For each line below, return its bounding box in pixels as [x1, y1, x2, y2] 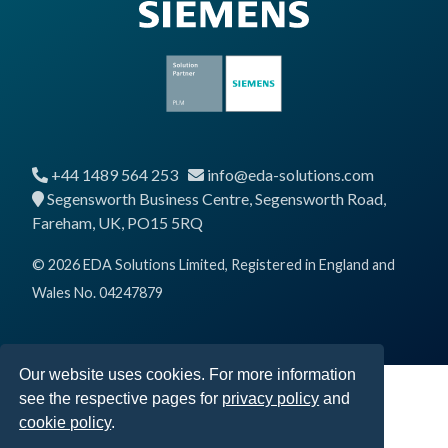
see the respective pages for [19, 390, 223, 408]
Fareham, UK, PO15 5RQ [32, 213, 203, 233]
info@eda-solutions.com [207, 165, 374, 185]
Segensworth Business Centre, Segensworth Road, [47, 189, 386, 209]
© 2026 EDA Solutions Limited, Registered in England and [32, 256, 395, 274]
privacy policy [222, 390, 320, 408]
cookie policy [19, 414, 112, 432]
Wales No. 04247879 [32, 284, 163, 302]
